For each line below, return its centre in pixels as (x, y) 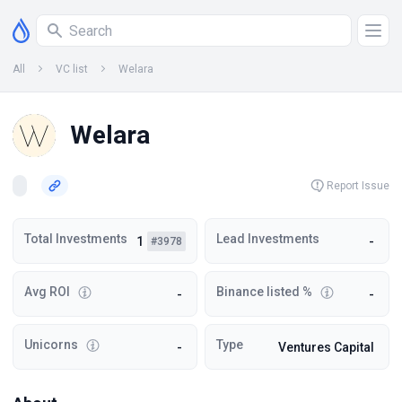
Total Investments (76, 239)
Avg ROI (47, 292)
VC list (72, 69)
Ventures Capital (326, 347)
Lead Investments (268, 239)
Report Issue (358, 186)
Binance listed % (264, 292)
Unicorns (51, 345)
